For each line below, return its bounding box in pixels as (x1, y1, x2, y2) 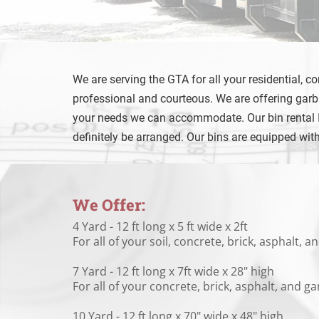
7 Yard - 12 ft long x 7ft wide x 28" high (73, 263, 274, 279)
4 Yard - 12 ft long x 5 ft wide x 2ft (73, 219, 248, 234)
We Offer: (73, 194, 145, 215)
